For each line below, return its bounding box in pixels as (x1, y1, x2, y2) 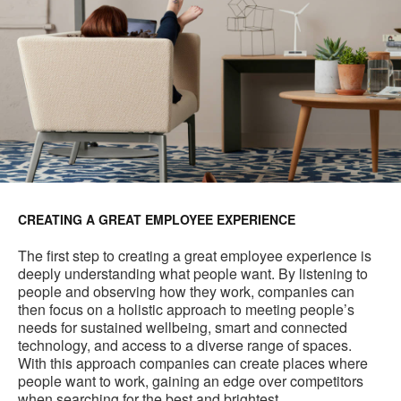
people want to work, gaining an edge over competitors (18, 371, 363, 392)
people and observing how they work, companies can (18, 281, 354, 303)
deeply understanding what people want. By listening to (18, 263, 368, 285)
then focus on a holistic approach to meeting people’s (18, 299, 354, 320)
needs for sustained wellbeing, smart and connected (18, 317, 347, 338)
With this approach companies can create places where (18, 353, 368, 374)
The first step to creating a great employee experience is (18, 245, 371, 267)
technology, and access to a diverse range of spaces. (18, 335, 352, 356)
